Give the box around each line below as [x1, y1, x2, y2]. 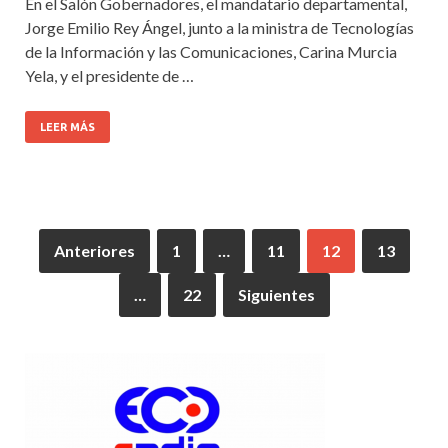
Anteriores [53, 241, 135, 261]
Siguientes [237, 285, 315, 305]
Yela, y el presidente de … [25, 66, 194, 86]
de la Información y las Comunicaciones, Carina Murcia [25, 42, 397, 62]
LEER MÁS [40, 121, 95, 134]
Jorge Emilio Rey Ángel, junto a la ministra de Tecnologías [25, 18, 414, 38]
